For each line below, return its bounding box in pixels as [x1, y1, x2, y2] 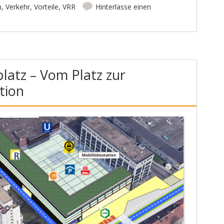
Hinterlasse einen [95, 2, 151, 12]
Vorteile [33, 2, 58, 12]
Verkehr [5, 2, 30, 12]
